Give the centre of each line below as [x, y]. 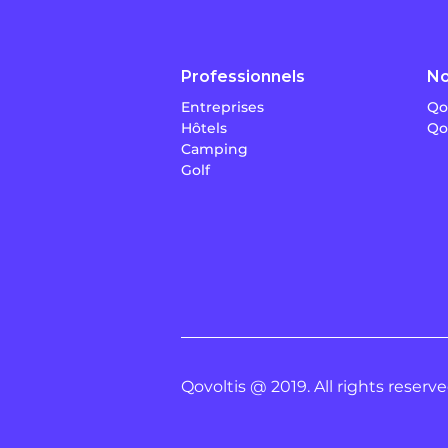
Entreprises [222, 106]
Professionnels [243, 76]
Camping [214, 148]
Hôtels [204, 127]
